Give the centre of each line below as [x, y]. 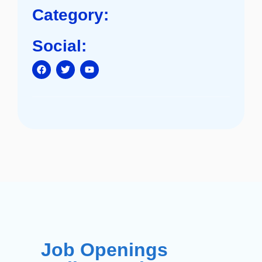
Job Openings [104, 250]
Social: [59, 46]
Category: [70, 15]
